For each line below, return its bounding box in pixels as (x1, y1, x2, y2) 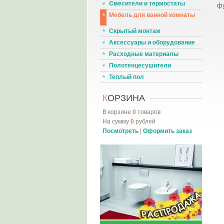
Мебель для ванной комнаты (108, 11, 195, 18)
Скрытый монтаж (108, 27, 160, 34)
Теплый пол (108, 73, 144, 80)
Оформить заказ (142, 127, 192, 134)
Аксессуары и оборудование (108, 39, 195, 46)
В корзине (102, 108, 132, 115)
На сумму (102, 118, 130, 125)
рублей (133, 118, 155, 125)
